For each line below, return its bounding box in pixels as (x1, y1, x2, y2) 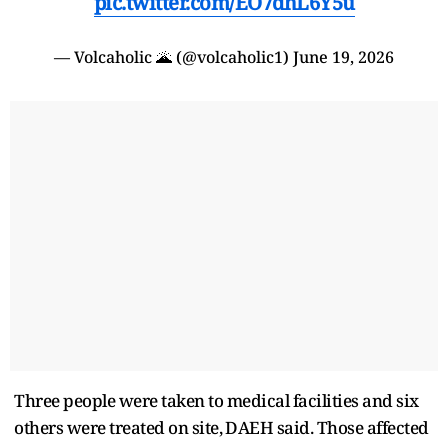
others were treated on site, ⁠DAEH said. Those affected (14, 415, 429, 439)
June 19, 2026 (293, 45, 394, 68)
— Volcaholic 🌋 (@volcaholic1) (54, 45, 293, 68)
